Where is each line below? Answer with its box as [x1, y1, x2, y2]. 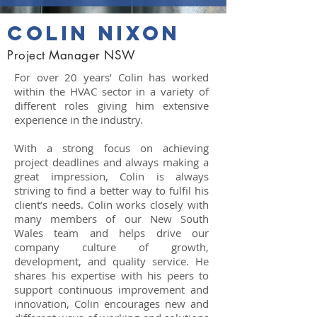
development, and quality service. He [14, 254, 209, 268]
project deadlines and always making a [14, 155, 209, 169]
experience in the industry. [14, 113, 146, 127]
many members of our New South [14, 212, 209, 226]
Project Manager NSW [7, 47, 136, 63]
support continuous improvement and [14, 282, 209, 296]
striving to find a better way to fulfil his [14, 183, 209, 197]
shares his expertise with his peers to [14, 268, 209, 282]
